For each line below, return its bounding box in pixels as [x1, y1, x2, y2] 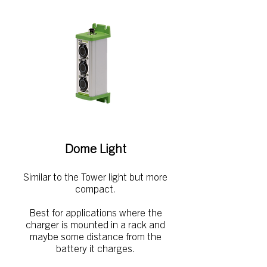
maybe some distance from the [29, 229, 162, 242]
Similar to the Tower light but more [23, 170, 167, 182]
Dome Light [64, 140, 126, 156]
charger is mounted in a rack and [26, 218, 165, 230]
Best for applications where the [29, 206, 162, 218]
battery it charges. [56, 241, 135, 254]
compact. [75, 182, 116, 194]
